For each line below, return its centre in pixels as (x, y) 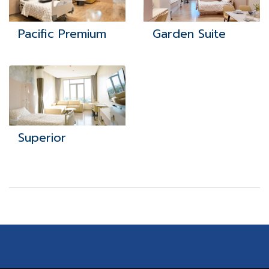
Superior (42, 137)
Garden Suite (189, 33)
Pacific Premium (62, 33)
